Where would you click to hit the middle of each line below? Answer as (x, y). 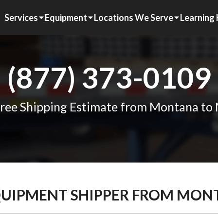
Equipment (66, 17)
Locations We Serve (134, 17)
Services (21, 17)
